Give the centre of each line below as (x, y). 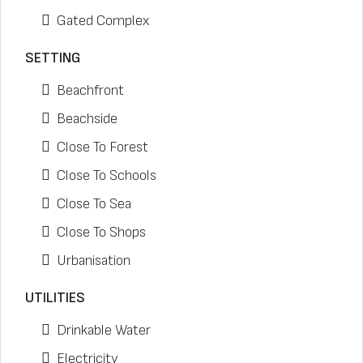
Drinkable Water (104, 330)
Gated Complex (103, 21)
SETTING (53, 58)
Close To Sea (94, 204)
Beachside (87, 119)
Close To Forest (102, 147)
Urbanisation (94, 261)
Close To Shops (101, 232)
